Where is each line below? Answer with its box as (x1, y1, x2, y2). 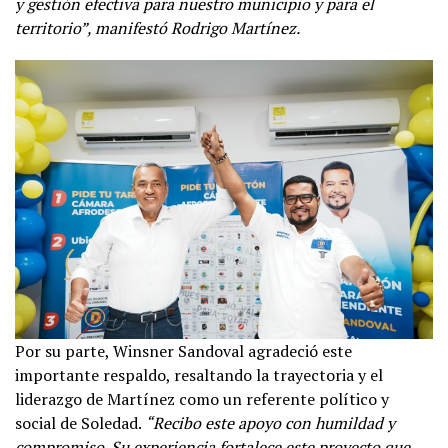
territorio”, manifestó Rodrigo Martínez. (15, 16, 300, 39)
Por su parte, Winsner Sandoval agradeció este (15, 339, 352, 362)
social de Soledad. (15, 411, 145, 434)
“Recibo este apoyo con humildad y (145, 411, 395, 434)
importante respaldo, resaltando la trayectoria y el (15, 363, 383, 386)
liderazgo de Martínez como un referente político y (15, 387, 389, 410)
